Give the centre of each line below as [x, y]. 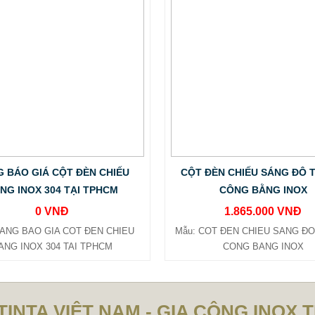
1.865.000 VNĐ [263, 211]
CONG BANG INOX [263, 246]
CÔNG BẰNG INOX [263, 190]
